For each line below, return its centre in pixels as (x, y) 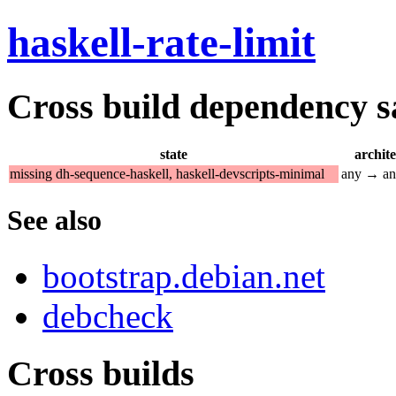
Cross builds (101, 373)
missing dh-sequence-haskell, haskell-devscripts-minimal (167, 173)
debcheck (108, 316)
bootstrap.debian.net (184, 276)
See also (54, 220)
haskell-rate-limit (161, 43)
